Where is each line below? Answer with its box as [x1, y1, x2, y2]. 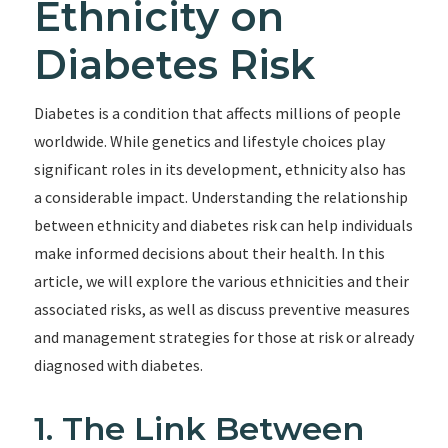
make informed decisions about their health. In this [33, 243, 385, 263]
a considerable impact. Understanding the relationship [33, 187, 408, 207]
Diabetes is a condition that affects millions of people [33, 103, 401, 123]
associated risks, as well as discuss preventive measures [33, 299, 410, 319]
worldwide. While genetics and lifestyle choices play [33, 131, 385, 151]
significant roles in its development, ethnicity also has [33, 159, 406, 179]
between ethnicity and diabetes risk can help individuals [33, 215, 413, 235]
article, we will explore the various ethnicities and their [33, 271, 409, 291]
